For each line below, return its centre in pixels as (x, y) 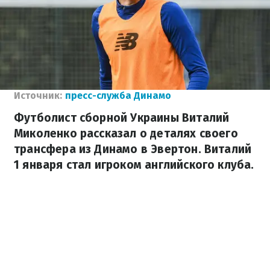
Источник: (38, 96)
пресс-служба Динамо (118, 96)
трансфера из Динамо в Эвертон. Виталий (133, 149)
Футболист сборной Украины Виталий (122, 118)
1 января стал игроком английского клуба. (134, 165)
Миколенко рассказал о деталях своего (126, 133)
